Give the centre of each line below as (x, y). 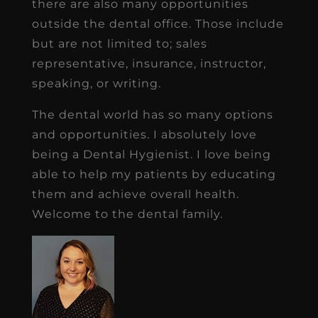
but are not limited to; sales (119, 43)
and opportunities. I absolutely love (144, 134)
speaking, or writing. (96, 83)
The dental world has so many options (152, 114)
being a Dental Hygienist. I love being (151, 154)
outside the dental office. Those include (158, 23)
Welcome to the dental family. (127, 214)
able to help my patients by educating (154, 174)
